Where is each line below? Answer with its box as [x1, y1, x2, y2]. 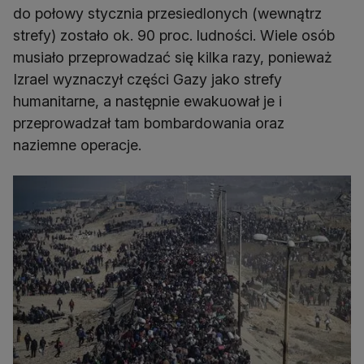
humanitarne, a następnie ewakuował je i [13, 93, 282, 110]
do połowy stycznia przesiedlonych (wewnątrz [13, 5, 322, 23]
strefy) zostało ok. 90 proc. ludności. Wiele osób [13, 27, 335, 45]
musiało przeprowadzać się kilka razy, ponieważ [13, 49, 332, 67]
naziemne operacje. [13, 136, 141, 154]
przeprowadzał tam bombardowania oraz [13, 115, 284, 132]
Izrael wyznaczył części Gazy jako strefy [13, 71, 282, 89]
